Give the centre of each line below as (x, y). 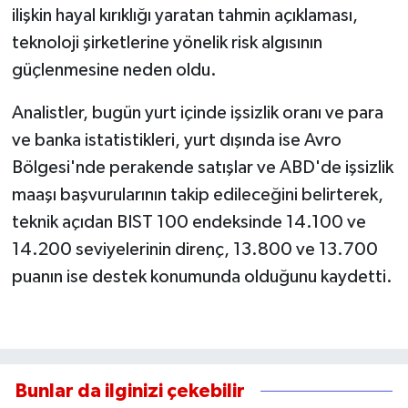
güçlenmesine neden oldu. (114, 70)
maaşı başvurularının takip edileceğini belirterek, (197, 194)
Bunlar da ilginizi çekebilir (130, 391)
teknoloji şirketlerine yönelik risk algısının (167, 42)
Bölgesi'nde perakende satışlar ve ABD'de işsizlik (202, 167)
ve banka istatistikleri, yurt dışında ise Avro (176, 140)
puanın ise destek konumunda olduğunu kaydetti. (202, 276)
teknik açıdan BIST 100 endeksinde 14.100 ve (189, 222)
